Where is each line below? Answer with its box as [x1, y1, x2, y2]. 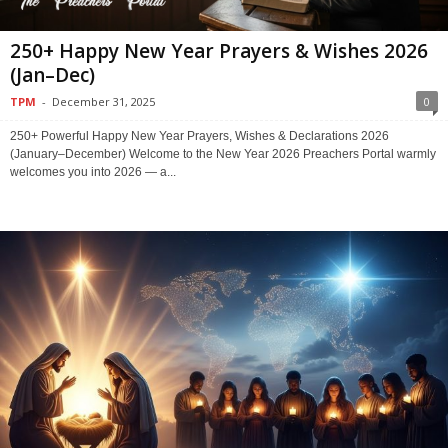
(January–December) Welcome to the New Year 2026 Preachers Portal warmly [10, 146, 436, 161]
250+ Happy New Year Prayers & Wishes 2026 [10, 37, 428, 64]
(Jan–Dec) [10, 61, 95, 88]
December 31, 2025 [52, 93, 155, 109]
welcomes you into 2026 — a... [10, 164, 176, 179]
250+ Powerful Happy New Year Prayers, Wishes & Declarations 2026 [10, 128, 389, 143]
